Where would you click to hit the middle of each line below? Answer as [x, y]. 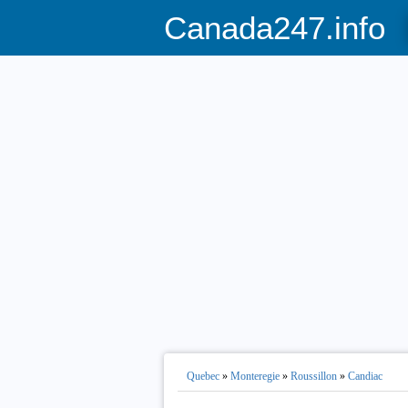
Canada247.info [274, 28]
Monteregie [255, 376]
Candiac [365, 376]
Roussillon [313, 376]
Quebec [203, 376]
